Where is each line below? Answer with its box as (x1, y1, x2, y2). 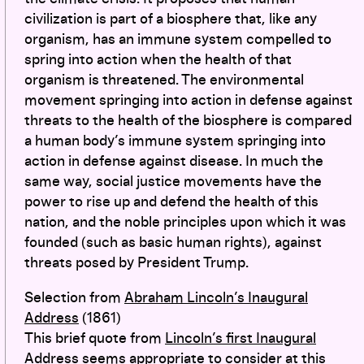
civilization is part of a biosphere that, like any (24, 11, 317, 27)
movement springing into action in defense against (24, 93, 353, 108)
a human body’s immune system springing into (24, 133, 326, 149)
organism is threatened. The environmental (24, 72, 304, 88)
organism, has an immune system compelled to (24, 32, 331, 47)
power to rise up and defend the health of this (24, 194, 318, 210)
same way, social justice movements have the (24, 174, 322, 189)
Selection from (24, 290, 124, 305)
